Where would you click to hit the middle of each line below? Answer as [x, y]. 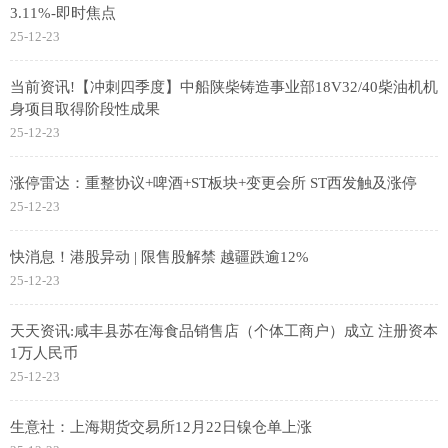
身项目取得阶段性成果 [85, 109]
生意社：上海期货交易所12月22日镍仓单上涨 [161, 427]
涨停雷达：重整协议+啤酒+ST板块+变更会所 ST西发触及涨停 [213, 183]
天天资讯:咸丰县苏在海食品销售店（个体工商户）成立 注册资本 [224, 331]
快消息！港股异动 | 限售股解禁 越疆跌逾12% [159, 257]
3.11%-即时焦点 [63, 13]
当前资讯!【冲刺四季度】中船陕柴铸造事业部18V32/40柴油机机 [224, 87]
